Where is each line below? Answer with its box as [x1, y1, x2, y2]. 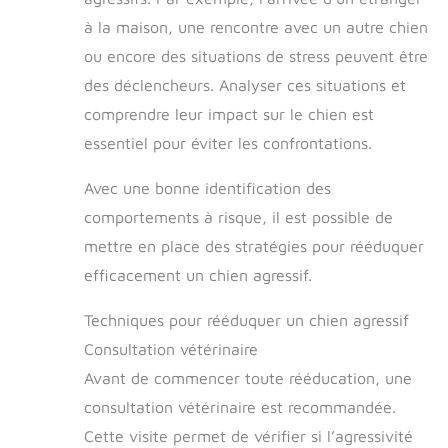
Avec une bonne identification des [84, 178, 331, 197]
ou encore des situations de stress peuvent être [84, 46, 428, 65]
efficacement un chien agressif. [84, 265, 312, 284]
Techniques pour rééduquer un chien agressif [84, 310, 409, 329]
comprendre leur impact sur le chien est [84, 104, 374, 123]
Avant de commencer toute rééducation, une [84, 368, 412, 387]
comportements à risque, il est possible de [84, 207, 393, 226]
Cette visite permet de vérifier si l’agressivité [84, 426, 413, 445]
